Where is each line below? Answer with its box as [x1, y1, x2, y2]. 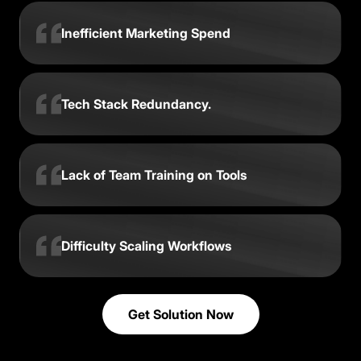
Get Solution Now [127, 306, 234, 322]
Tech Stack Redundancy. [61, 95, 211, 112]
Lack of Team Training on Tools [61, 166, 247, 183]
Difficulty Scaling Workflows [61, 237, 231, 254]
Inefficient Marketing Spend [61, 24, 230, 41]
